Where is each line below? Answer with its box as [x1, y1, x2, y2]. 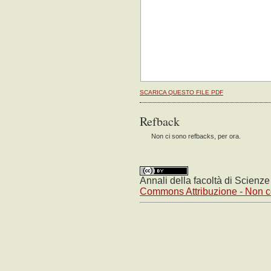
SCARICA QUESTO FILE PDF [139, 88, 223, 96]
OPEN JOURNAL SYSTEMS [19, 17, 99, 24]
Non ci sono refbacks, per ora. [151, 132, 241, 140]
